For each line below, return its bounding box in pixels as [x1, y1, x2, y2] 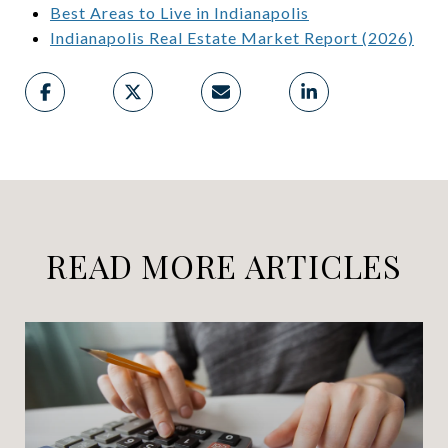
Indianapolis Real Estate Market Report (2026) [49, 27, 414, 47]
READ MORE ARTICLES [46, 243, 402, 287]
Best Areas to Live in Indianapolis [49, 2, 309, 22]
